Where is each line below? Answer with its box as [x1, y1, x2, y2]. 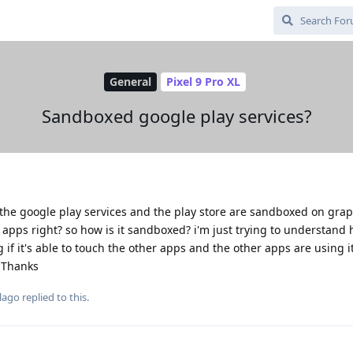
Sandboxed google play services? [41, 103, 312, 128]
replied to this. [20, 289, 89, 304]
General [109, 74, 151, 90]
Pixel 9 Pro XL [165, 74, 240, 90]
